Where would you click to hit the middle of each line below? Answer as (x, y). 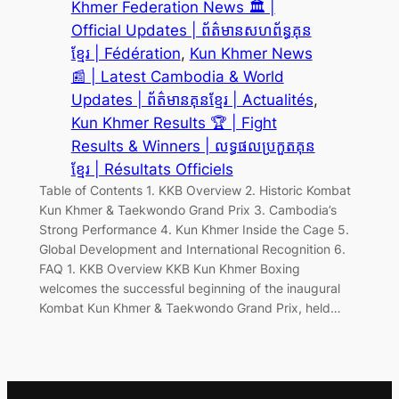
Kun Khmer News (251, 53)
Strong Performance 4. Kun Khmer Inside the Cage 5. (194, 229)
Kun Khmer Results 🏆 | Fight (174, 122)
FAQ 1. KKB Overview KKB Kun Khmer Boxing (169, 268)
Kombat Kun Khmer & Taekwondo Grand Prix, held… (190, 307)
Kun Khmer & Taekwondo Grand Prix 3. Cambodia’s (187, 209)
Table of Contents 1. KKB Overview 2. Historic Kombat (195, 190)
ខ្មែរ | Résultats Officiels (152, 169)
